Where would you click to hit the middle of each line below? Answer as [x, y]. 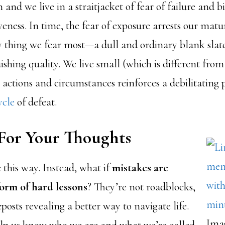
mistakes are [140, 168]
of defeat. [36, 102]
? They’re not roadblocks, [141, 187]
